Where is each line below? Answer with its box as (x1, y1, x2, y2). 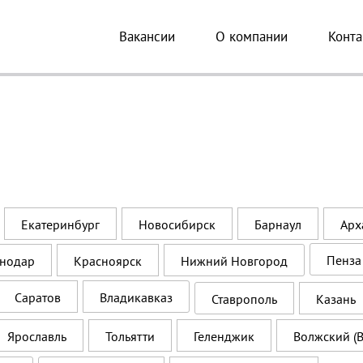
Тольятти (105, 328, 155, 344)
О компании (216, 28, 288, 45)
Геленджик (194, 328, 254, 344)
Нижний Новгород (181, 253, 288, 269)
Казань (316, 291, 356, 307)
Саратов (15, 289, 61, 305)
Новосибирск (139, 216, 216, 233)
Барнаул (254, 216, 301, 233)
